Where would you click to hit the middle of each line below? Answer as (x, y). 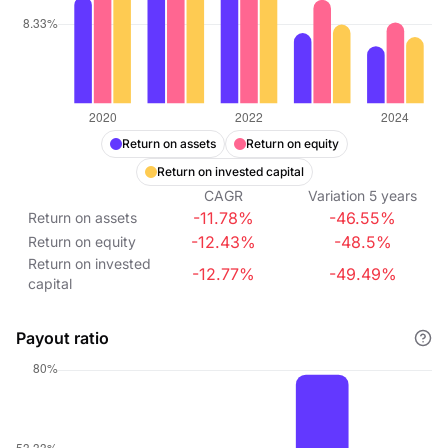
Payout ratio (62, 338)
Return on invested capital (230, 171)
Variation (337, 195)
